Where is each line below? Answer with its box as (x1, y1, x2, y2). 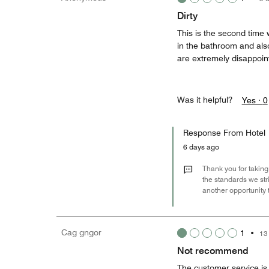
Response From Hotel (183, 128, 265, 138)
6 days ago (183, 142, 225, 151)
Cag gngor (61, 228, 101, 237)
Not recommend (177, 245, 249, 256)
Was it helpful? (177, 95, 232, 104)
